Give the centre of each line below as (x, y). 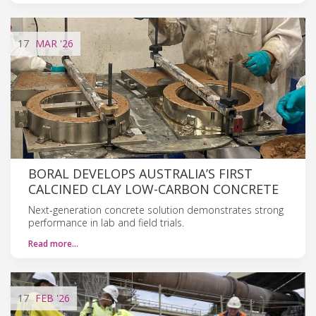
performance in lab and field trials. (106, 222)
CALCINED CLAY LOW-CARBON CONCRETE (153, 189)
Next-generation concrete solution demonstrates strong (156, 209)
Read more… (53, 243)
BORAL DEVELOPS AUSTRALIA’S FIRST (140, 173)
